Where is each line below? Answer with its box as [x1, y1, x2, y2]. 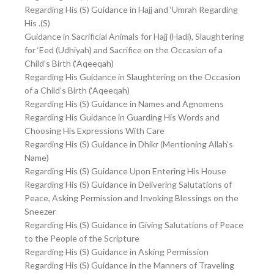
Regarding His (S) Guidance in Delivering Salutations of [24, 179, 232, 190]
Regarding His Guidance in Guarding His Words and [24, 112, 220, 123]
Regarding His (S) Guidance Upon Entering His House [24, 166, 226, 177]
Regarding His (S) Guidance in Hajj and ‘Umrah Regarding [24, 4, 238, 15]
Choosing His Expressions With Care [24, 125, 165, 136]
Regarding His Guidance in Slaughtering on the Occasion [24, 72, 240, 83]
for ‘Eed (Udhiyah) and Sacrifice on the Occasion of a [24, 45, 223, 56]
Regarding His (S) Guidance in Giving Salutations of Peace [24, 220, 243, 231]
